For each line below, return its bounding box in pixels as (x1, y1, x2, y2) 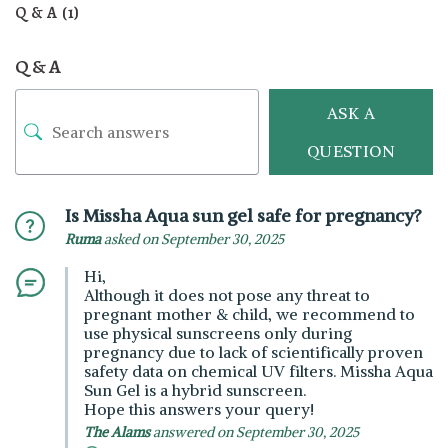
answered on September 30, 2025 (150, 422, 359, 441)
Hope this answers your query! (84, 398, 314, 419)
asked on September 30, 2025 (101, 229, 284, 248)
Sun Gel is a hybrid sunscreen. (84, 379, 306, 400)
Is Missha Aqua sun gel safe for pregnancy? (65, 203, 422, 227)
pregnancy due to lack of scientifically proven (84, 341, 423, 362)
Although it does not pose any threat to (84, 284, 370, 305)
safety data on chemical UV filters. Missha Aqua (84, 360, 433, 381)
